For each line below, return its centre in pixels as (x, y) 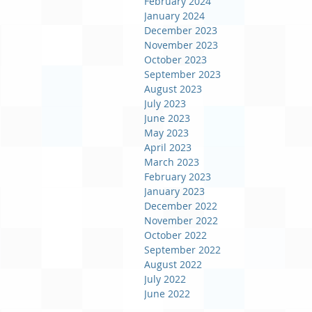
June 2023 (167, 118)
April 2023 (168, 147)
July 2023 (165, 103)
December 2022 (181, 206)
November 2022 (181, 220)
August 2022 (173, 264)
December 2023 (181, 30)
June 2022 (167, 294)
